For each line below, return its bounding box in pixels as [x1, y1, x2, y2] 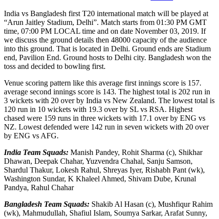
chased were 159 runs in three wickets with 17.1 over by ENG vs [4, 113, 205, 122]
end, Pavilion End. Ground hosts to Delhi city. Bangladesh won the [4, 53, 211, 62]
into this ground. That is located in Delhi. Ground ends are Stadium [4, 44, 211, 53]
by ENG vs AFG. [4, 131, 59, 140]
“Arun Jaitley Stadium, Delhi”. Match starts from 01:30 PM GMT [4, 18, 207, 26]
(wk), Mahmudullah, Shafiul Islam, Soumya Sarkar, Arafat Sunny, [4, 208, 207, 217]
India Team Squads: [4, 148, 68, 156]
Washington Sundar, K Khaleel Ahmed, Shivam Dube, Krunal [4, 174, 196, 183]
